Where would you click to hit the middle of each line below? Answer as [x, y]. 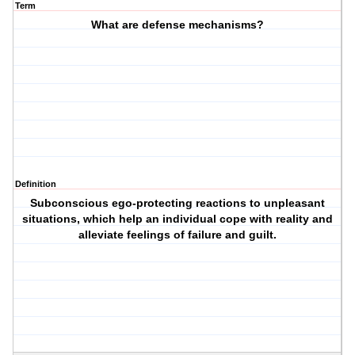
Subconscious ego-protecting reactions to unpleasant [178, 203]
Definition [36, 184]
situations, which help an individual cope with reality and [178, 219]
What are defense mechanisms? [178, 25]
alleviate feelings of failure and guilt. [178, 235]
